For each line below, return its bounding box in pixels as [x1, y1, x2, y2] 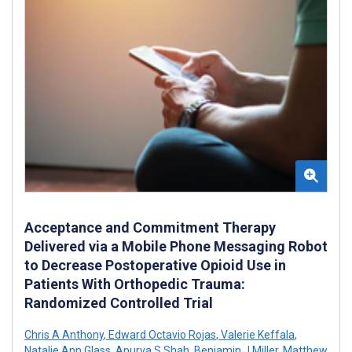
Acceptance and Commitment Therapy [24, 218, 276, 236]
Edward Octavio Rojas [106, 328, 216, 341]
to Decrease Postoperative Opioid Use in [24, 256, 286, 273]
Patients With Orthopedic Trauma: [24, 275, 245, 292]
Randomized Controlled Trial [24, 294, 213, 311]
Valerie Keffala [218, 328, 295, 341]
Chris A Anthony [24, 328, 104, 341]
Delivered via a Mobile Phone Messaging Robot [24, 237, 328, 255]
